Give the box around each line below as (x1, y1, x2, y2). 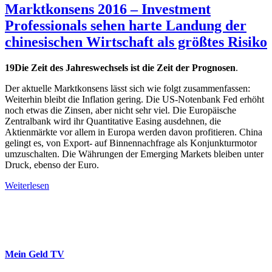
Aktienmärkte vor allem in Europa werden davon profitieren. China (5, 126, 262, 137)
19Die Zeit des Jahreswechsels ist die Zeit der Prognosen (5, 62, 236, 73)
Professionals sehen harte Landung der (5, 17, 246, 33)
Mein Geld (5, 249, 50, 260)
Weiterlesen (5, 180, 49, 191)
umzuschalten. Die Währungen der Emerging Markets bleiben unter (5, 148, 263, 159)
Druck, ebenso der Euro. (5, 159, 99, 170)
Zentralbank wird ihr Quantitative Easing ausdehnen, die (5, 115, 221, 126)
